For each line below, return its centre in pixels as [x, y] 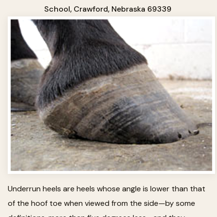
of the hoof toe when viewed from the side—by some [101, 203]
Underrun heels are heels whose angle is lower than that [107, 188]
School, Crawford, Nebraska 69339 [108, 9]
